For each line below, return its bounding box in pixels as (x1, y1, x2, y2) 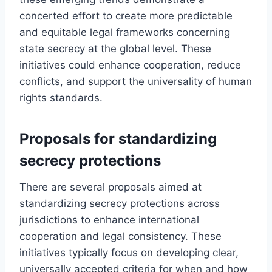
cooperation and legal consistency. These (19, 229, 222, 242)
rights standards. (19, 91, 103, 104)
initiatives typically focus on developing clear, (19, 246, 239, 259)
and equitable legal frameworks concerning (19, 25, 230, 38)
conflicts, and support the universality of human (19, 75, 252, 87)
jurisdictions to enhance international (19, 213, 199, 226)
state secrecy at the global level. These (19, 42, 211, 55)
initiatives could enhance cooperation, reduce (19, 58, 241, 71)
